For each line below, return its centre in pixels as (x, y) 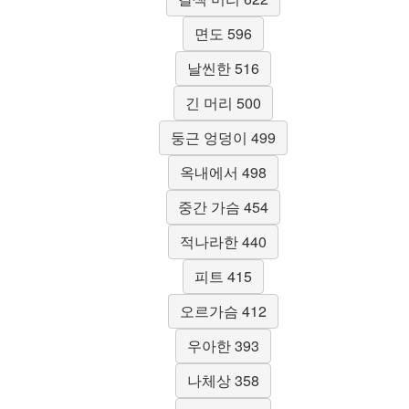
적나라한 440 (223, 241)
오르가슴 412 (223, 310)
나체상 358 (223, 380)
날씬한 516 (223, 68)
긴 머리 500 (223, 102)
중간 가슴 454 (223, 206)
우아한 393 (223, 345)
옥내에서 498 (223, 172)
